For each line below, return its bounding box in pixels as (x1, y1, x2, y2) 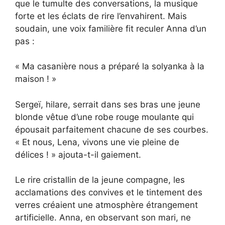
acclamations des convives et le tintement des (15, 187, 202, 198)
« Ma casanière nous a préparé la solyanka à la (15, 61, 204, 72)
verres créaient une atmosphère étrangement (15, 200, 198, 210)
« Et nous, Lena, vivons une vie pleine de (15, 137, 179, 147)
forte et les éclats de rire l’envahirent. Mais (15, 11, 187, 21)
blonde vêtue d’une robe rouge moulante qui (15, 111, 194, 122)
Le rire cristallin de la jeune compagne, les (15, 175, 185, 185)
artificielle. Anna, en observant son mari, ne (15, 212, 191, 223)
